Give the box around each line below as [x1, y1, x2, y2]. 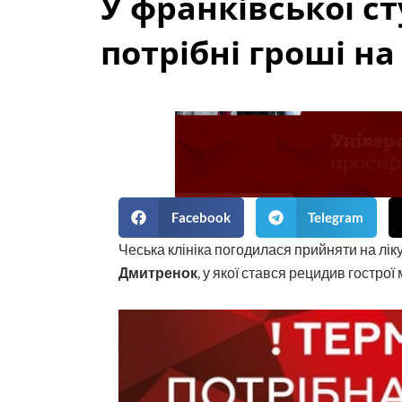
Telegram [308, 209, 363, 226]
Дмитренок [118, 263, 197, 281]
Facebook [170, 209, 231, 226]
